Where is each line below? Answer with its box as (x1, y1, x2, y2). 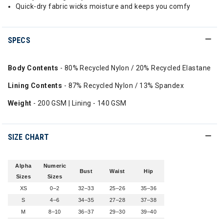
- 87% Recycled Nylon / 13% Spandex (64, 82, 184, 89)
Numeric (43, 163, 66, 169)
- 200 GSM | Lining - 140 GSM (33, 99, 127, 107)
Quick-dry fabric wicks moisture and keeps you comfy (16, 2, 191, 10)
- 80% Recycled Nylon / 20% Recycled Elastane (58, 64, 211, 72)
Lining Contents (8, 82, 64, 89)
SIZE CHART (8, 132, 49, 142)
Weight (8, 99, 33, 107)
